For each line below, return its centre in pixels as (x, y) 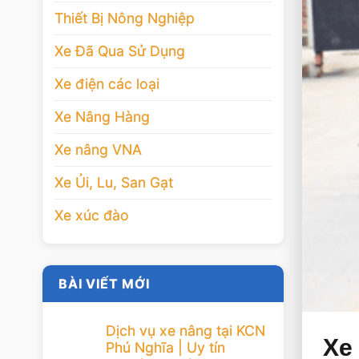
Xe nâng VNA (98, 149)
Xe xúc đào (92, 215)
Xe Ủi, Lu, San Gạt (114, 182)
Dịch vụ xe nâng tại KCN (186, 330)
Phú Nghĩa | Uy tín (165, 347)
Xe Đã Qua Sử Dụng (120, 50)
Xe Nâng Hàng (102, 116)
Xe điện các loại (107, 83)
